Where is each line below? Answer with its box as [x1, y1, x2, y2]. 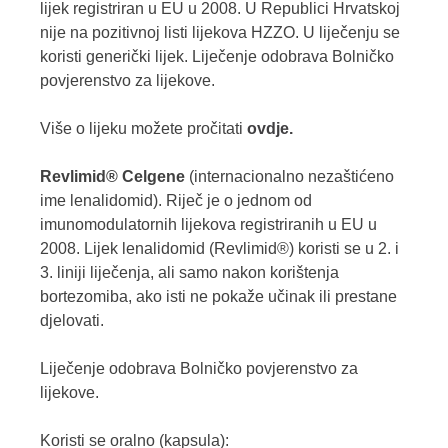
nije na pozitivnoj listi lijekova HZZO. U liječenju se [40, 24, 400, 42]
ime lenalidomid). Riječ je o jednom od [40, 192, 312, 210]
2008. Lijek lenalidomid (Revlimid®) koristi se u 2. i [40, 240, 399, 258]
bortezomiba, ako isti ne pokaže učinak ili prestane [40, 288, 397, 306]
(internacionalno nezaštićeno [185, 168, 394, 186]
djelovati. [40, 312, 104, 330]
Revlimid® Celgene [40, 168, 185, 186]
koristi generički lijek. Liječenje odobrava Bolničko [40, 48, 394, 66]
